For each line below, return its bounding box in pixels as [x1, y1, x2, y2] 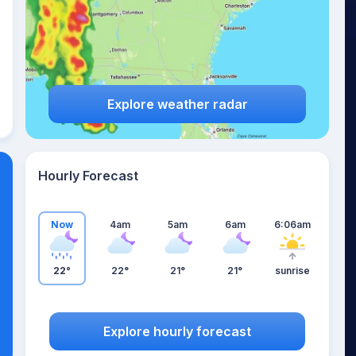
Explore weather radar [106, 95, 248, 112]
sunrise [275, 265, 310, 277]
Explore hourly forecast [103, 323, 251, 339]
